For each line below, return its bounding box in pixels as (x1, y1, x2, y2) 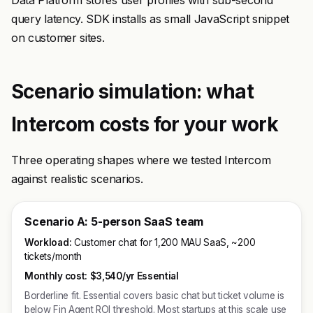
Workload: (24, 237, 72, 248)
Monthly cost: (24, 270, 87, 282)
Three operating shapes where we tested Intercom (11, 153, 271, 167)
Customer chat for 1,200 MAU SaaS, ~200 (71, 237, 256, 248)
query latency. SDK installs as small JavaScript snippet (11, 12, 290, 26)
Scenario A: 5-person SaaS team (24, 214, 204, 228)
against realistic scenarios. (11, 172, 143, 186)
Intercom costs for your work (11, 112, 279, 136)
